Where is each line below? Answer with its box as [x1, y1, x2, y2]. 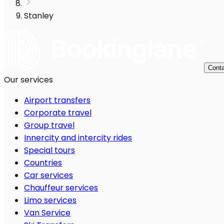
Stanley [24, 10, 53, 22]
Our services [4, 74, 53, 86]
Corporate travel [24, 107, 91, 119]
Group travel [24, 119, 74, 131]
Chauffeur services [24, 182, 98, 194]
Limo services [24, 194, 76, 206]
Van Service [24, 207, 70, 219]
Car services [24, 169, 73, 181]
